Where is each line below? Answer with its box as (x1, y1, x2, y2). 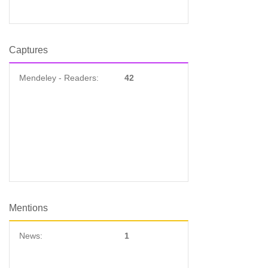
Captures (9, 45, 48, 55)
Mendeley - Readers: (19, 73, 99, 83)
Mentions (9, 203, 48, 213)
